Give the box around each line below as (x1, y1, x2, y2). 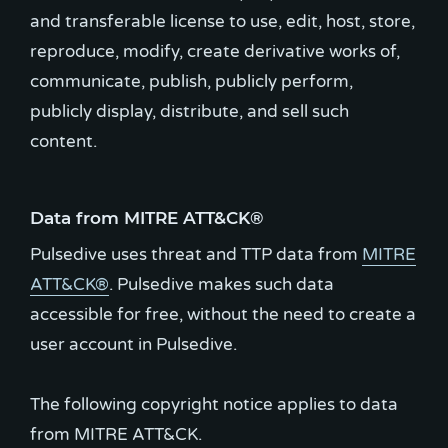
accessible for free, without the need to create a (30, 303, 416, 325)
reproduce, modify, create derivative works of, (30, 41, 400, 62)
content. (30, 131, 97, 152)
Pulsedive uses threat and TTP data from (30, 243, 362, 265)
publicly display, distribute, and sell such (30, 101, 349, 122)
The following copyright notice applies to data (30, 393, 398, 415)
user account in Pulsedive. (30, 333, 237, 355)
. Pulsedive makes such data (109, 273, 334, 295)
